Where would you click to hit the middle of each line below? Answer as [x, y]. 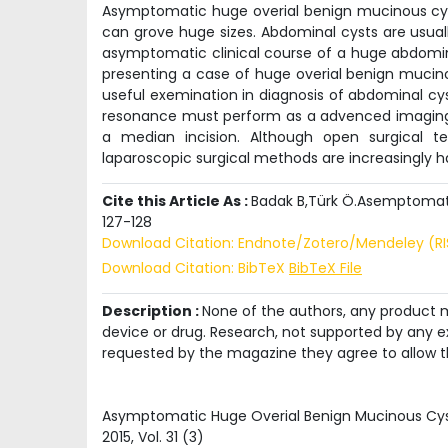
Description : [152, 310]
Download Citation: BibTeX [195, 267]
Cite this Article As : [176, 201]
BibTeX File [325, 267]
